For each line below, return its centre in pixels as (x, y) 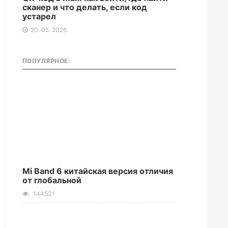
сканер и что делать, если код (84, 7)
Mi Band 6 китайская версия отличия (97, 171)
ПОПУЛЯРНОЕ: (46, 61)
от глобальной (52, 180)
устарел (39, 16)
